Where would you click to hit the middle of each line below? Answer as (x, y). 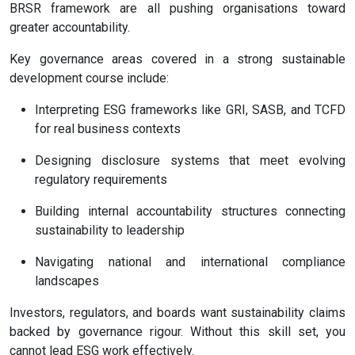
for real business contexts (108, 129)
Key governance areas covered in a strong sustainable (177, 59)
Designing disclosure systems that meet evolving (190, 161)
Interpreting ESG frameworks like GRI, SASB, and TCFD (190, 110)
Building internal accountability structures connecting (190, 212)
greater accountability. (70, 28)
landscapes (67, 281)
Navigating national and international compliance (190, 262)
